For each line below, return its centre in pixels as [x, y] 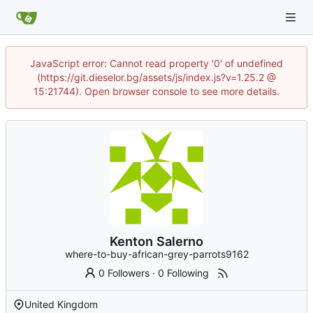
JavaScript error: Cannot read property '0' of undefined [156, 63]
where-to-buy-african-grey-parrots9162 [156, 254]
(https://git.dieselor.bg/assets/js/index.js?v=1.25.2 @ [156, 77]
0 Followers [124, 273]
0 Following [184, 273]
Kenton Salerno [156, 241]
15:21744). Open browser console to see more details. [156, 91]
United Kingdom [61, 305]
